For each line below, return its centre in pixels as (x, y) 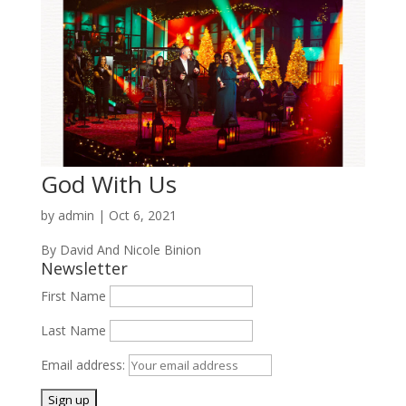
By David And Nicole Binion (121, 249)
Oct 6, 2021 (142, 215)
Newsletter (84, 268)
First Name (73, 295)
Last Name (73, 330)
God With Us (108, 184)
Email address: (84, 364)
